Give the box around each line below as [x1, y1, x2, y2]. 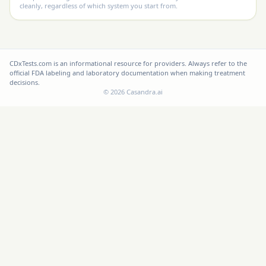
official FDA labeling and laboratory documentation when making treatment [9, 68, 245, 77]
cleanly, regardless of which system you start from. [20, 1, 178, 10]
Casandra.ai [125, 87, 163, 96]
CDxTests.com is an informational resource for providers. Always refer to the [9, 59, 247, 68]
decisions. [9, 78, 40, 87]
